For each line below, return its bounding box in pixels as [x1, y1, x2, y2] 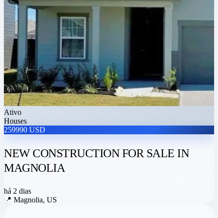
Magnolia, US [14, 196, 57, 204]
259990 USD [4, 126, 45, 134]
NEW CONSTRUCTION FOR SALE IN [4, 147, 189, 160]
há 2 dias [4, 187, 31, 196]
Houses [4, 117, 27, 126]
